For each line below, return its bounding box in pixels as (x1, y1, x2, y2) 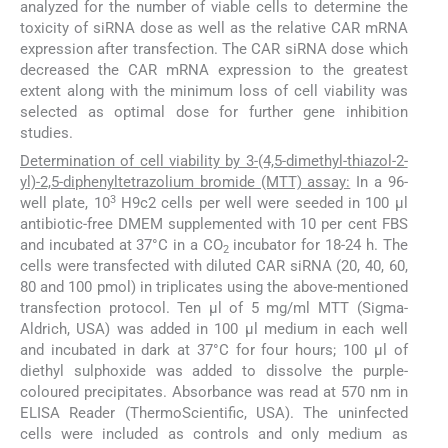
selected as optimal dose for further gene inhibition (20, 103, 408, 122)
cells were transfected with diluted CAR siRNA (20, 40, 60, (20, 257, 408, 276)
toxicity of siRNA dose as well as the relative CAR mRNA (20, 19, 408, 38)
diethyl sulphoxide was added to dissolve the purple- (20, 362, 408, 381)
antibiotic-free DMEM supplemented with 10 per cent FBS (20, 215, 408, 234)
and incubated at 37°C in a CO (20, 236, 223, 255)
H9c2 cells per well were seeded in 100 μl (115, 194, 408, 213)
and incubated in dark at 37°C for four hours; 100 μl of (20, 341, 408, 360)
